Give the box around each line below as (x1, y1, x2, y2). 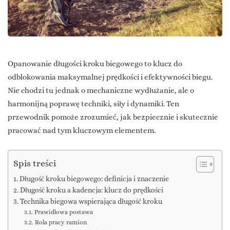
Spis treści (13, 158, 56, 169)
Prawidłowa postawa (34, 208, 93, 216)
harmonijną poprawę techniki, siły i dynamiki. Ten (8, 99, 179, 109)
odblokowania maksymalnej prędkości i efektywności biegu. (8, 72, 213, 82)
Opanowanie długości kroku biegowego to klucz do (8, 59, 182, 69)
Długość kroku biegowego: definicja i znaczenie (19, 175, 169, 183)
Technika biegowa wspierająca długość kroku (20, 198, 162, 206)
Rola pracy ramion (34, 219, 87, 226)
